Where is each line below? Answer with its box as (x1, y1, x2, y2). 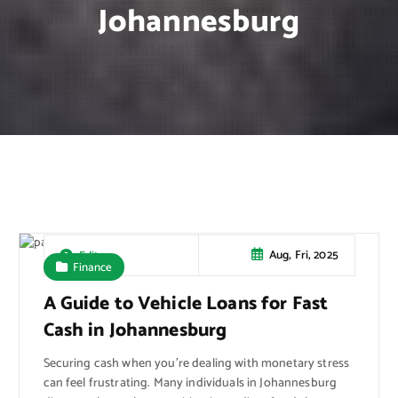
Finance (73, 257, 113, 277)
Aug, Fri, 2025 (268, 245, 338, 266)
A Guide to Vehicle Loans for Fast (43, 288, 329, 319)
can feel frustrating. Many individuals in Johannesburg (43, 372, 338, 394)
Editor (78, 245, 110, 266)
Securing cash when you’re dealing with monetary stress (43, 353, 350, 374)
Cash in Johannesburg (43, 314, 227, 346)
